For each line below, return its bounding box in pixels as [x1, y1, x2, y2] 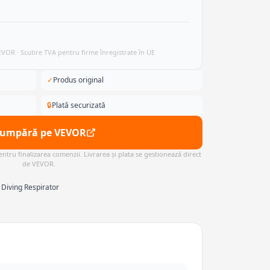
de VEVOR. [22, 159, 55, 168]
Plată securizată [52, 100, 105, 110]
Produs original [53, 75, 104, 85]
